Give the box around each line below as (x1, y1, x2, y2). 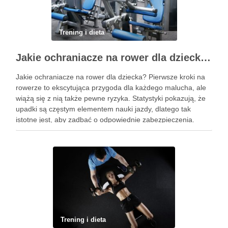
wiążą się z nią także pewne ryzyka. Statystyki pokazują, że (16, 94, 206, 102)
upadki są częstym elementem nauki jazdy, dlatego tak (16, 105, 191, 113)
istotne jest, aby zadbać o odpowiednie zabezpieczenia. (16, 116, 194, 124)
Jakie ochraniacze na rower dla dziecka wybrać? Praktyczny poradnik (201, 52, 211, 63)
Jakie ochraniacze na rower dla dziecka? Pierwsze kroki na (16, 73, 205, 81)
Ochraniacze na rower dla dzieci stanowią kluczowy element (16, 126, 209, 134)
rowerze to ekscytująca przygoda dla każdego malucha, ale (16, 83, 206, 92)
